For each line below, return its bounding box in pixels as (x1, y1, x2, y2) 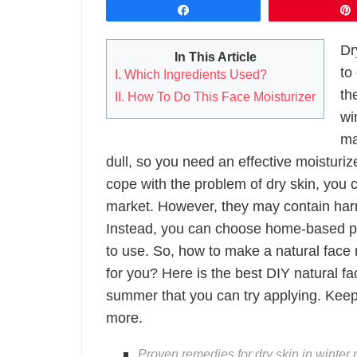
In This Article (174, 50, 257, 64)
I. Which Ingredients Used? (115, 68, 267, 81)
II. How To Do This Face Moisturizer (115, 90, 316, 104)
